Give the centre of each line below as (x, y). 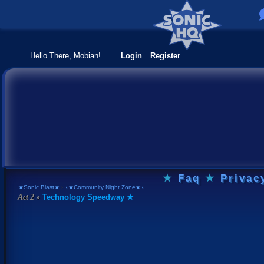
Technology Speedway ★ (87, 197)
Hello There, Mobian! (67, 55)
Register (165, 55)
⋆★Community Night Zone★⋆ (105, 187)
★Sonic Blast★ (39, 187)
